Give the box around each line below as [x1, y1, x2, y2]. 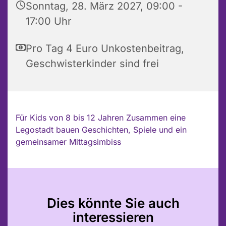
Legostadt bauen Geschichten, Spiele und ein [16, 125, 187, 135]
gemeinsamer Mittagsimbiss [16, 137, 121, 147]
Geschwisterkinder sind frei [26, 58, 159, 70]
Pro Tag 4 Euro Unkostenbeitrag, [26, 42, 184, 55]
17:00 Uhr [26, 15, 72, 28]
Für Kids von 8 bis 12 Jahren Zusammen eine [16, 112, 186, 123]
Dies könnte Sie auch [46, 195, 180, 211]
